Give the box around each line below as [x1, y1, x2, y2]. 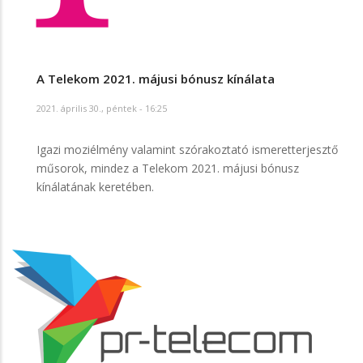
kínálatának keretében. [36, 178, 154, 194]
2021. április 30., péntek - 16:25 [36, 101, 167, 114]
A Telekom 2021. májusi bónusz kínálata [36, 70, 275, 88]
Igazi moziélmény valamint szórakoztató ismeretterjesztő [36, 141, 338, 157]
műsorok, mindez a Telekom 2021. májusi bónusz [36, 160, 299, 176]
